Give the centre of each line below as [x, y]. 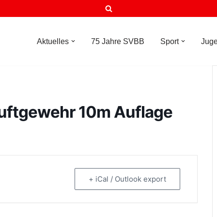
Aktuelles [53, 41]
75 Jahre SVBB [118, 41]
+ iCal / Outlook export [127, 179]
